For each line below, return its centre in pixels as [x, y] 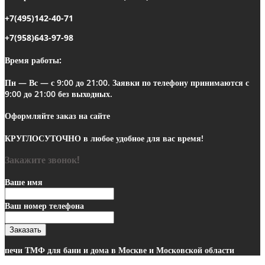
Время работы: [33, 60]
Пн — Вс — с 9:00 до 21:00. [59, 82]
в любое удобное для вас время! [142, 138]
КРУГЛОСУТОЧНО [43, 138]
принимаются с [219, 82]
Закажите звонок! [42, 160]
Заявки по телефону [150, 82]
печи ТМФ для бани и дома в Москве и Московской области [119, 250]
